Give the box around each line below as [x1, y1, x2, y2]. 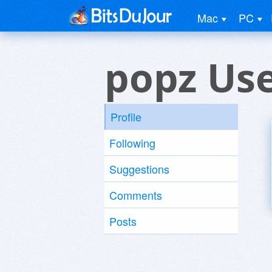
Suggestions [109, 161, 169, 177]
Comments [109, 187, 162, 203]
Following [109, 135, 155, 151]
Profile [110, 109, 141, 124]
